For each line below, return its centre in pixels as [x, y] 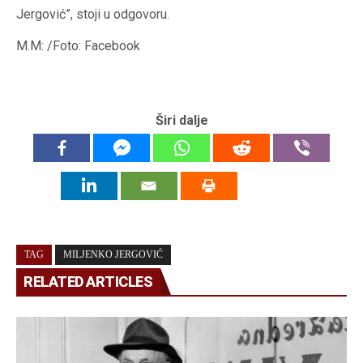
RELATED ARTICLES [88, 282]
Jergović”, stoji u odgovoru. [93, 15]
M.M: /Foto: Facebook [78, 46]
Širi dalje [181, 121]
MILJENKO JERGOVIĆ [113, 255]
